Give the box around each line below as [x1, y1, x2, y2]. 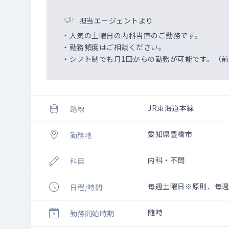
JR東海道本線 [148, 103, 194, 113]
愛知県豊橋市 [148, 129, 193, 139]
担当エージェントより [79, 15, 153, 26]
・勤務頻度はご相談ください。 [62, 42, 166, 52]
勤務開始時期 [70, 208, 114, 218]
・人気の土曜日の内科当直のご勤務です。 [62, 30, 202, 40]
